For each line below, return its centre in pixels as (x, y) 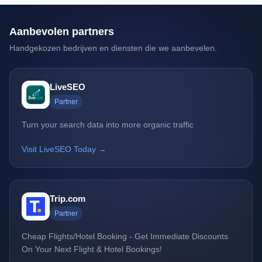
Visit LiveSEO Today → (64, 149)
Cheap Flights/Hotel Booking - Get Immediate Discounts (125, 237)
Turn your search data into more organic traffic (108, 125)
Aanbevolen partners (62, 32)
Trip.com (68, 199)
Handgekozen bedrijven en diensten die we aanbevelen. (113, 48)
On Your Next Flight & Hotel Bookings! (92, 249)
